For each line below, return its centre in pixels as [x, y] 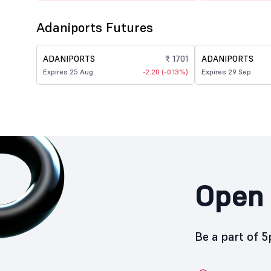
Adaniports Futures [95, 27]
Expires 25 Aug [68, 72]
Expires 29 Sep [226, 72]
